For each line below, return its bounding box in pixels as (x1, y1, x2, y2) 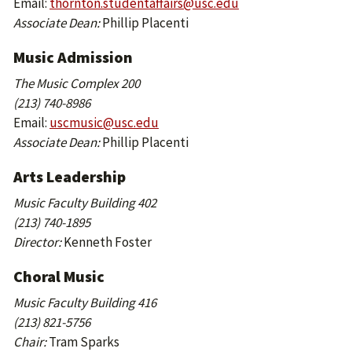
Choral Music (13, 266, 104, 286)
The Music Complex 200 (13, 75, 140, 92)
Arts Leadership (13, 167, 126, 186)
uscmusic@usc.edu (49, 114, 159, 131)
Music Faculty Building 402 (13, 194, 156, 211)
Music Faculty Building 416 (13, 294, 156, 311)
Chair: (13, 333, 46, 350)
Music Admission (13, 47, 133, 67)
